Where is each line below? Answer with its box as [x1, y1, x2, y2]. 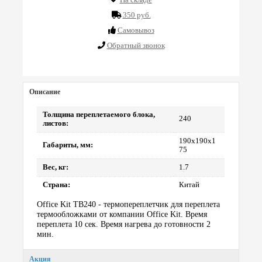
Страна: [43, 181, 71, 189]
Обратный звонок [106, 40, 165, 50]
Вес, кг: [43, 163, 69, 172]
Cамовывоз [117, 25, 154, 35]
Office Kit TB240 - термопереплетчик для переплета [37, 199, 220, 209]
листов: [43, 119, 69, 128]
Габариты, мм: [43, 141, 94, 150]
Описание [29, 88, 60, 96]
